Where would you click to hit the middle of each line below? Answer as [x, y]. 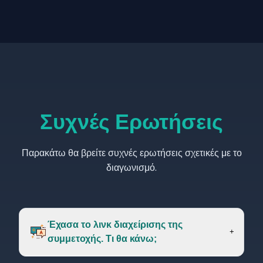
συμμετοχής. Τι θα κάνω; [102, 238]
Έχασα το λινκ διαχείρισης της [115, 224]
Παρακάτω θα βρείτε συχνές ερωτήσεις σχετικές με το [131, 153]
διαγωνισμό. [131, 167]
